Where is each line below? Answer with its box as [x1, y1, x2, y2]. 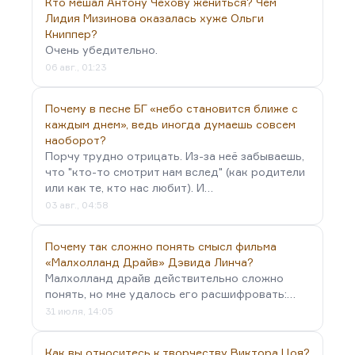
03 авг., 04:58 [45, 199, 109, 211]
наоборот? [45, 133, 106, 147]
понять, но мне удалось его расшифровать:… [45, 287, 296, 300]
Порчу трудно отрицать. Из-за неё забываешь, [45, 149, 304, 162]
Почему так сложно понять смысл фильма [45, 239, 277, 253]
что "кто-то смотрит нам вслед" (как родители [45, 165, 305, 178]
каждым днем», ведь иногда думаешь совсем [45, 117, 296, 131]
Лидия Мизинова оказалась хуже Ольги [45, 11, 264, 25]
